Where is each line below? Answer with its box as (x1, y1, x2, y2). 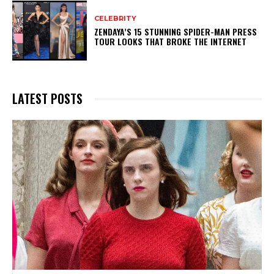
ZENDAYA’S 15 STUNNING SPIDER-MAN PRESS (94, 24, 257, 38)
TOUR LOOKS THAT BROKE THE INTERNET (94, 34, 247, 48)
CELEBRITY (94, 13, 137, 23)
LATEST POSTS (12, 89, 83, 108)
